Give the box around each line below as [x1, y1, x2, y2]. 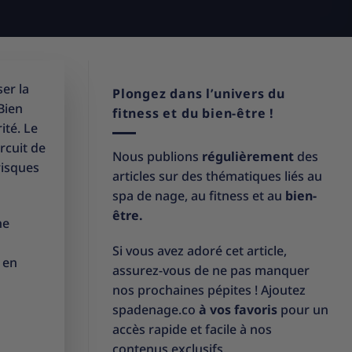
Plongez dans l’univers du [112, 85, 286, 102]
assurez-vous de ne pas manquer [112, 262, 310, 280]
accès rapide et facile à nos [112, 321, 272, 339]
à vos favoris [199, 301, 277, 319]
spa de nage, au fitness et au [112, 186, 285, 204]
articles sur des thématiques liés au [112, 167, 322, 185]
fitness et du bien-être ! [112, 104, 275, 122]
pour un [277, 301, 328, 319]
